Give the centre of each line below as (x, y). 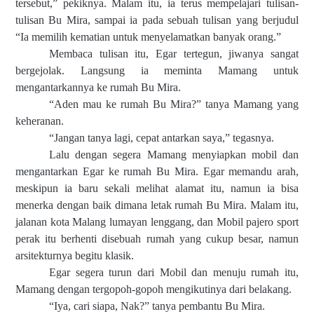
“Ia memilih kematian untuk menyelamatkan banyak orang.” (148, 37)
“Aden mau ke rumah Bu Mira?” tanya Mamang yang (174, 104)
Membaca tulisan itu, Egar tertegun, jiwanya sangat (174, 54)
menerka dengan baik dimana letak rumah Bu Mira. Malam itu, (157, 205)
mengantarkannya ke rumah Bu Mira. (98, 88)
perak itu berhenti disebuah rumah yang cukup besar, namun (157, 239)
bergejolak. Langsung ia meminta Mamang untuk (157, 71)
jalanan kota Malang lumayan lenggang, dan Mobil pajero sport (157, 222)
